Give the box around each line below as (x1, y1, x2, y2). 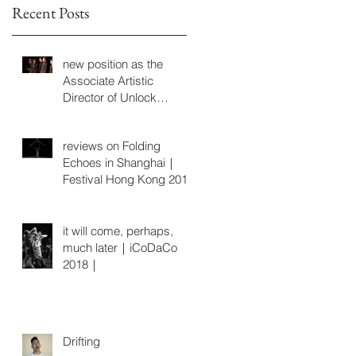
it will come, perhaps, (63, 222, 173, 238)
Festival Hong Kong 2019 (63, 171, 194, 187)
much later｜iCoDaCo (63, 239, 177, 255)
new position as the (63, 56, 163, 72)
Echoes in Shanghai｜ (63, 154, 177, 170)
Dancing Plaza (63, 106, 138, 122)
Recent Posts (12, 2, 89, 23)
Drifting (63, 333, 100, 349)
